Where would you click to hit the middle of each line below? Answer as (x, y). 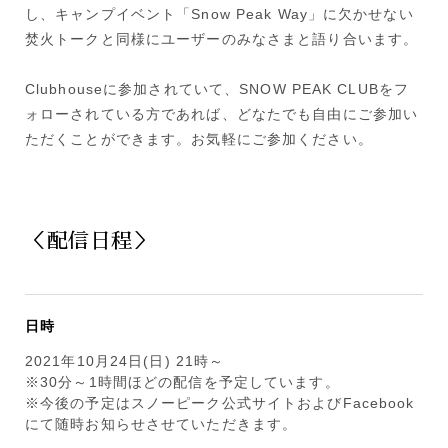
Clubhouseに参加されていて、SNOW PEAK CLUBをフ (217, 89)
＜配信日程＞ (89, 240)
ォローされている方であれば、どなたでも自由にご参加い (222, 114)
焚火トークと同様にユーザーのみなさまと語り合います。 (222, 39)
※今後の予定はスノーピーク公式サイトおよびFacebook (220, 402)
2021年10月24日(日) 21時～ (125, 360)
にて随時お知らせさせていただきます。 (161, 423)
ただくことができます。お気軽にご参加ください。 (199, 139)
